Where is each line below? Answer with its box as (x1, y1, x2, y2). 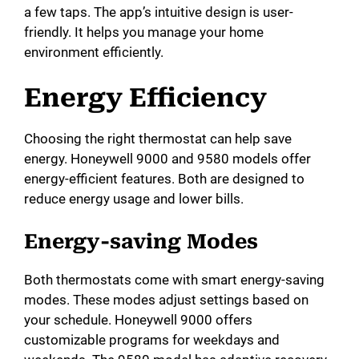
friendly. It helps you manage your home (24, 23, 264, 40)
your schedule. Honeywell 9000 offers (24, 311, 252, 328)
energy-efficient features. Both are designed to (24, 171, 305, 188)
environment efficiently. (24, 43, 163, 60)
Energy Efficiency (24, 83, 267, 114)
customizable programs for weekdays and (24, 331, 280, 348)
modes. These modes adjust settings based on (24, 291, 309, 308)
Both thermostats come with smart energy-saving (24, 271, 325, 288)
